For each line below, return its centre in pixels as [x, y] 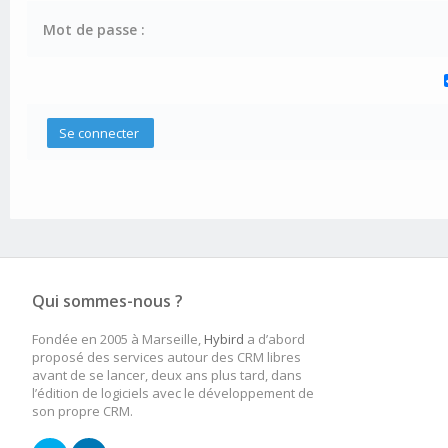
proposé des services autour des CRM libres [166, 357]
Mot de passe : [94, 29]
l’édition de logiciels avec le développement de [173, 393]
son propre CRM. [82, 411]
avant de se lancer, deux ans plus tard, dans [167, 375]
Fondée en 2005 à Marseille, [118, 339]
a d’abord [274, 339]
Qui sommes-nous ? [107, 301]
